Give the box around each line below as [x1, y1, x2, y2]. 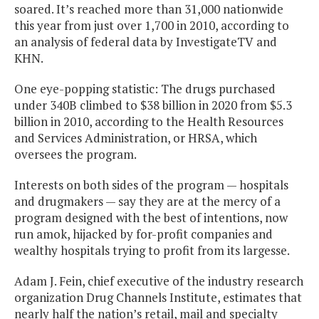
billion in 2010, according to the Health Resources [14, 113, 283, 130]
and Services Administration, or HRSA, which [14, 130, 257, 147]
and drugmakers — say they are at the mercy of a [14, 193, 281, 210]
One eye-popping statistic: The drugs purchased [14, 80, 276, 98]
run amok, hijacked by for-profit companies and [14, 226, 273, 243]
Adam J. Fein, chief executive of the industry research [14, 273, 303, 290]
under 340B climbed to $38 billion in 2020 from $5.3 [14, 97, 292, 114]
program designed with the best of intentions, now [14, 209, 288, 226]
